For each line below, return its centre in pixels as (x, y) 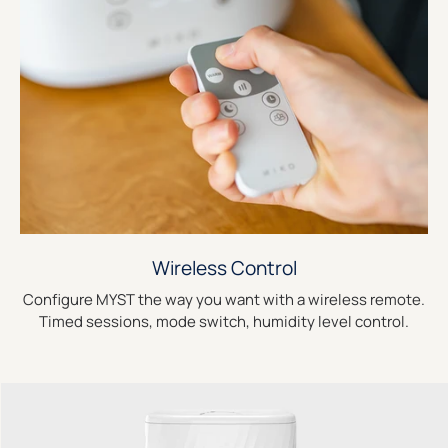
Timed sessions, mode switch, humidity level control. (224, 322)
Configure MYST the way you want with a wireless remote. (224, 300)
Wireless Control (224, 268)
